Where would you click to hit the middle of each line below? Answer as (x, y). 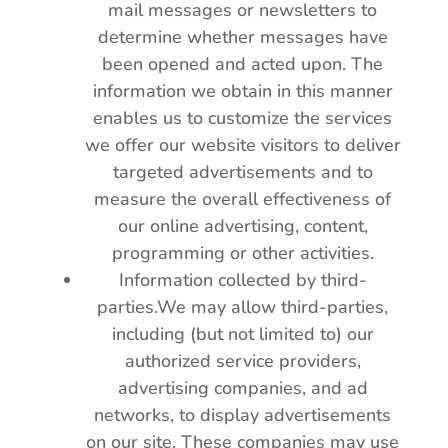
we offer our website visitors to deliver (242, 145)
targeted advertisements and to (242, 172)
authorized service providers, (242, 361)
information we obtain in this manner (242, 91)
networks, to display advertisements (243, 415)
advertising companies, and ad (242, 388)
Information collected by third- (242, 280)
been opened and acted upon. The (243, 64)
